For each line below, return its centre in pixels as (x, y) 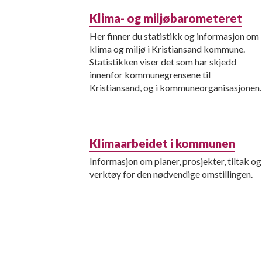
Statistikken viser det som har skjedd (163, 62)
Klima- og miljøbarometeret (166, 18)
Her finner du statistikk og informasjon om (174, 36)
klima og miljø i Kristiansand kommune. (167, 49)
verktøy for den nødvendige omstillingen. (171, 174)
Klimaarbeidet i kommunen (162, 143)
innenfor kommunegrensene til (150, 75)
